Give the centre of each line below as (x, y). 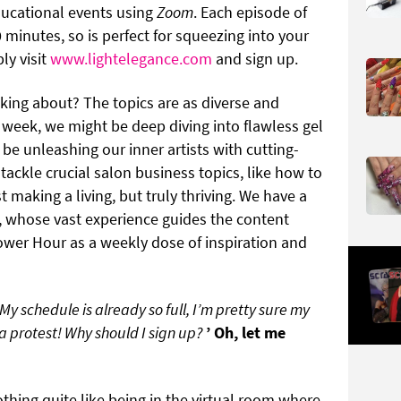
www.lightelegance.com (131, 58)
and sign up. (255, 58)
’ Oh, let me (246, 332)
